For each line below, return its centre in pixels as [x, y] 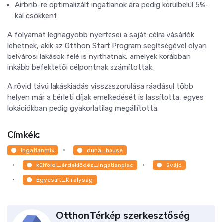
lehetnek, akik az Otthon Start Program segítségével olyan [107, 45]
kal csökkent [36, 16]
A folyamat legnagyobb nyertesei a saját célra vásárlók [101, 34]
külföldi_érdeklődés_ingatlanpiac [85, 165]
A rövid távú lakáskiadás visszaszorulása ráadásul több [100, 86]
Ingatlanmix [37, 150]
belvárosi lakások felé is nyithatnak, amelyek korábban [99, 56]
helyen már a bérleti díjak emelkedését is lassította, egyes [106, 97]
